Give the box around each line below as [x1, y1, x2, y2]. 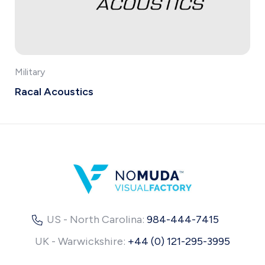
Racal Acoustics [15, 85, 93, 98]
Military [15, 66, 45, 77]
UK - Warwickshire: [35, 234, 128, 248]
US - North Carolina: [46, 212, 147, 226]
